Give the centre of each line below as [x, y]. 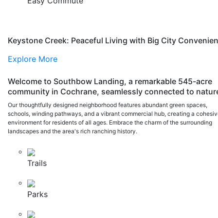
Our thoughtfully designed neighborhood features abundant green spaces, [108, 105]
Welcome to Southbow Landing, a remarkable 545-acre [110, 81]
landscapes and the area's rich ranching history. [73, 131]
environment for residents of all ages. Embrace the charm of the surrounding [110, 122]
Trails [37, 163]
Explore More [33, 59]
